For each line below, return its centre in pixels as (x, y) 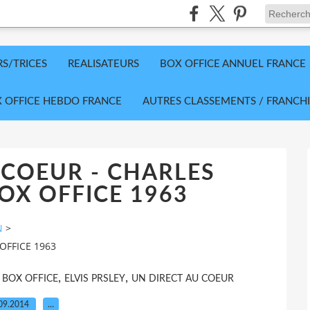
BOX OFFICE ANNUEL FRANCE (233, 64)
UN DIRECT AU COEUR (183, 279)
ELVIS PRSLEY (95, 279)
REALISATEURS (103, 64)
